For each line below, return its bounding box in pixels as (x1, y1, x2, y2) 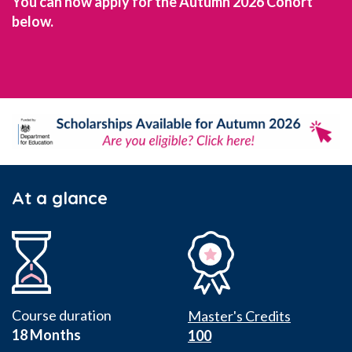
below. (12, 13, 53, 31)
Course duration (12, 306, 112, 324)
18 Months (12, 325, 81, 343)
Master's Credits (188, 306, 291, 324)
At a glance (12, 186, 108, 209)
